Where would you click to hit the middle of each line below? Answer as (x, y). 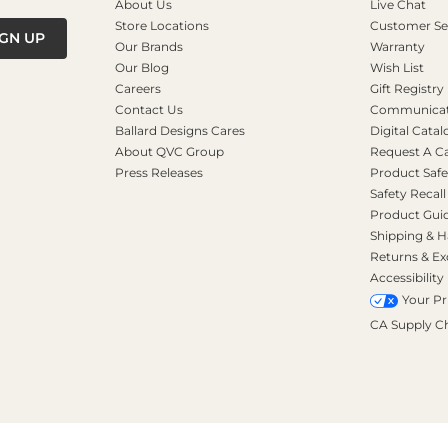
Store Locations (161, 25)
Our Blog (141, 67)
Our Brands (148, 46)
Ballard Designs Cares (179, 130)
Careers (137, 88)
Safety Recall (407, 193)
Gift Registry (406, 88)
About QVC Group (169, 151)
